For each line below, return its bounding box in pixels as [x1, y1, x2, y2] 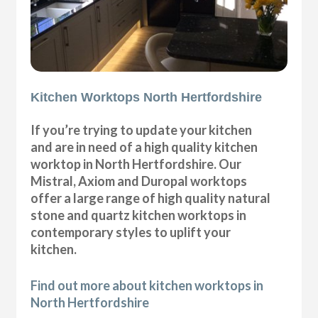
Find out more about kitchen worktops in [31, 278, 264, 294]
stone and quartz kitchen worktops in [31, 207, 247, 224]
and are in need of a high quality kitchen [31, 139, 258, 155]
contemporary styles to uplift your [31, 224, 231, 241]
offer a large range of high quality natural [31, 190, 271, 207]
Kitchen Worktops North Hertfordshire [31, 90, 263, 105]
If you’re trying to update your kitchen [31, 122, 253, 138]
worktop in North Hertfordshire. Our [31, 156, 242, 172]
